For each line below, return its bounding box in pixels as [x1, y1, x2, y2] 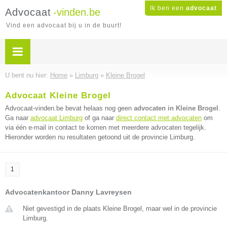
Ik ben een [150, 5, 186, 12]
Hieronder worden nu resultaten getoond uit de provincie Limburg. [5, 133, 195, 141]
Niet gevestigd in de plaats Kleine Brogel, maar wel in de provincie [23, 205, 217, 212]
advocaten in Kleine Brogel [134, 104, 218, 112]
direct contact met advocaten [116, 114, 202, 122]
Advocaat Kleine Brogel [5, 91, 111, 100]
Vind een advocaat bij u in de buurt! [6, 22, 122, 29]
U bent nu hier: [5, 71, 50, 79]
